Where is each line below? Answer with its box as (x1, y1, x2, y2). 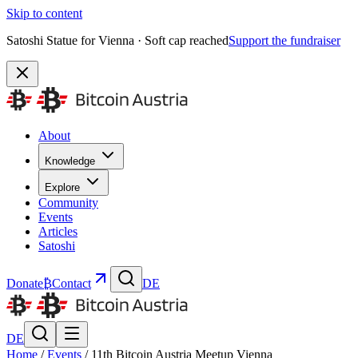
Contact (52, 276, 91, 290)
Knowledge (45, 155, 95, 167)
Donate (6, 276, 43, 290)
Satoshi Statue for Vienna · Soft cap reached (6, 34, 229, 47)
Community (38, 196, 98, 209)
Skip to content (6, 6, 82, 20)
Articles (38, 225, 78, 238)
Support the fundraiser (229, 34, 340, 47)
